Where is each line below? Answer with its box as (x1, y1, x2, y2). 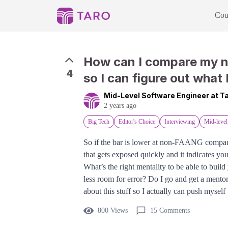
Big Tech (88, 118, 109, 125)
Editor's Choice (119, 118, 155, 125)
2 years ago (104, 102, 136, 109)
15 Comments (150, 207, 190, 214)
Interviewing (164, 118, 195, 125)
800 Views (98, 207, 128, 214)
